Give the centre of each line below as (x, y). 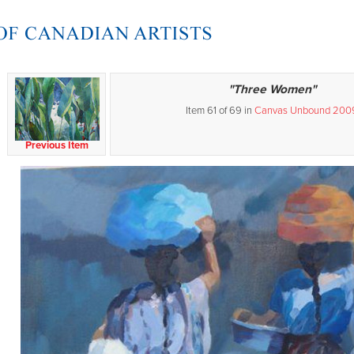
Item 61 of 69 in (220, 111)
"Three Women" (272, 89)
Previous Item (56, 145)
